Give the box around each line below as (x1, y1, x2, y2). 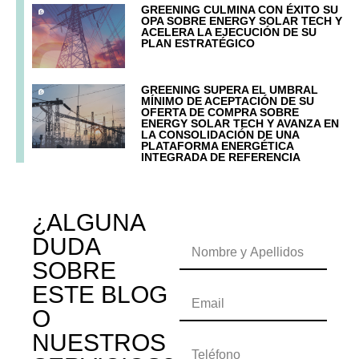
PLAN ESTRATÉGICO (141, 37, 256, 50)
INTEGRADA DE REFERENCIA (141, 151, 301, 164)
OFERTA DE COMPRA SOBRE (141, 106, 300, 119)
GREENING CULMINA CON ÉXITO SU (141, 3, 339, 17)
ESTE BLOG (32, 281, 167, 309)
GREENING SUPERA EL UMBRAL (141, 83, 319, 97)
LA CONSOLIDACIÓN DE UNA (141, 128, 300, 142)
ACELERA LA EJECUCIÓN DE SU (141, 26, 317, 39)
